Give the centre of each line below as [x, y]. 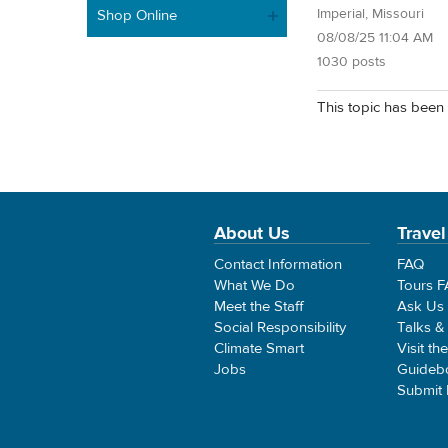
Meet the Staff [259, 306]
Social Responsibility [280, 327]
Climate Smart [259, 348]
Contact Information [278, 264]
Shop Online [137, 15]
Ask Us [421, 306]
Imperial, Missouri [370, 13]
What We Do [254, 285]
